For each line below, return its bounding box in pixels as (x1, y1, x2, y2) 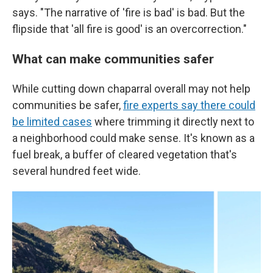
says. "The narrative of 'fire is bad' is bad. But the (12, 6, 245, 19)
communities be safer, (12, 99, 123, 112)
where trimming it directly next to (92, 115, 254, 128)
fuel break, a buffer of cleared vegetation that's (12, 148, 237, 161)
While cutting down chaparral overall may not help (12, 82, 250, 95)
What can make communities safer (12, 51, 214, 66)
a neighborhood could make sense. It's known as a (12, 132, 255, 144)
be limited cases (12, 115, 92, 128)
